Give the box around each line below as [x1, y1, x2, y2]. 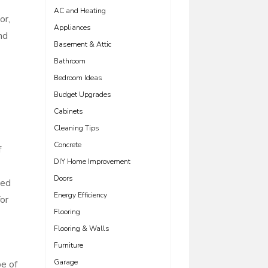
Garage [54, 257, 78, 267]
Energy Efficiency [54, 190, 107, 200]
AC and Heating [54, 6, 106, 16]
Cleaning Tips [54, 123, 99, 133]
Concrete [54, 140, 81, 150]
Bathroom [54, 56, 86, 66]
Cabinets [54, 106, 83, 116]
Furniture [54, 240, 83, 250]
